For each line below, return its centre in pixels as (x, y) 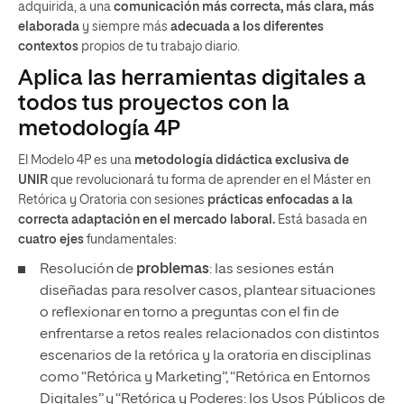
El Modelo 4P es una (76, 161)
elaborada (50, 27)
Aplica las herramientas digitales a (192, 78)
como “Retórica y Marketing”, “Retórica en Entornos (205, 378)
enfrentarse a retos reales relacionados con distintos (210, 335)
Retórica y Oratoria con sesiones (113, 200)
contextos (48, 47)
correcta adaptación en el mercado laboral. (148, 220)
